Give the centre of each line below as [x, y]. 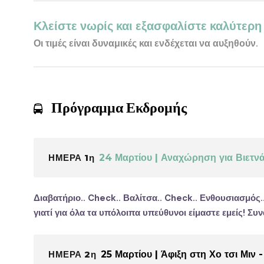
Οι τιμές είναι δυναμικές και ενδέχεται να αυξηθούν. [146, 43]
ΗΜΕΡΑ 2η [72, 254]
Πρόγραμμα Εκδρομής [119, 107]
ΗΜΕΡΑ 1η [71, 157]
